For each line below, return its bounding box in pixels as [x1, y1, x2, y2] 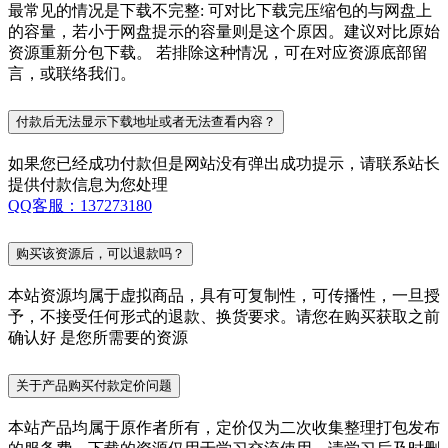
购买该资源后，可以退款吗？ [16, 245, 185, 261]
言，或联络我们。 [8, 65, 136, 83]
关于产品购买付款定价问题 [16, 377, 172, 393]
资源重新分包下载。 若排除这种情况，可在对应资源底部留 [8, 44, 428, 62]
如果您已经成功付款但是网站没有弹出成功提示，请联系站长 [8, 155, 440, 173]
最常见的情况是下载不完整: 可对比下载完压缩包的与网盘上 [8, 2, 432, 20]
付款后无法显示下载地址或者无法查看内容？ [16, 114, 276, 130]
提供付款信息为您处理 [8, 176, 168, 194]
